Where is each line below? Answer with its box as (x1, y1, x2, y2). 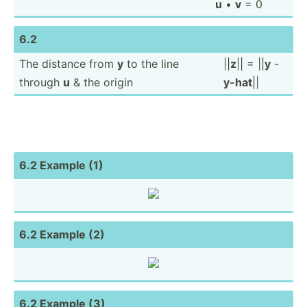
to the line (123, 56, 179, 71)
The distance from (19, 56, 117, 71)
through (19, 75, 63, 89)
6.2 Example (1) (19, 158, 103, 172)
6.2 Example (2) (19, 227, 105, 241)
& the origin (70, 75, 133, 89)
